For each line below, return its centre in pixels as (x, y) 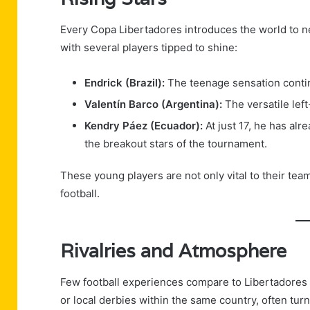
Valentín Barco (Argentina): (153, 104)
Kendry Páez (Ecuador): (144, 125)
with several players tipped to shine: (149, 47)
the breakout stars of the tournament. (176, 143)
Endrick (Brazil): (125, 82)
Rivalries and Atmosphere (173, 251)
